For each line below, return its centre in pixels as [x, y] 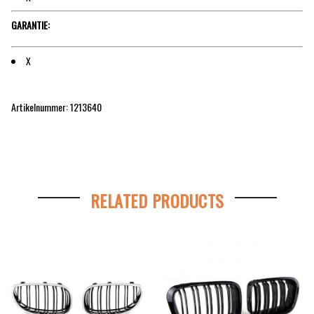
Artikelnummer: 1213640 [56, 107]
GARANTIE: [30, 25]
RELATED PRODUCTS [157, 200]
